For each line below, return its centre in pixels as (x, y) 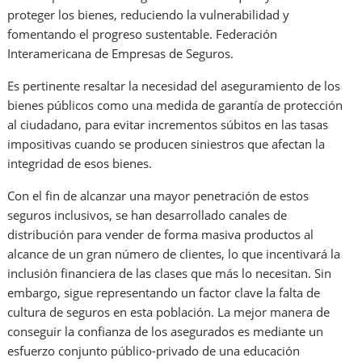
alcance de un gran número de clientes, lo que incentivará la (174, 254)
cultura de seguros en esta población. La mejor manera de (169, 312)
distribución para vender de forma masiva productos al (161, 235)
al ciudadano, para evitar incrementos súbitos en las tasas (168, 125)
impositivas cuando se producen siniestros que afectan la (166, 144)
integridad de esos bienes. (80, 164)
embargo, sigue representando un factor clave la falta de (164, 293)
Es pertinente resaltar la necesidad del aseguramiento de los (174, 86)
